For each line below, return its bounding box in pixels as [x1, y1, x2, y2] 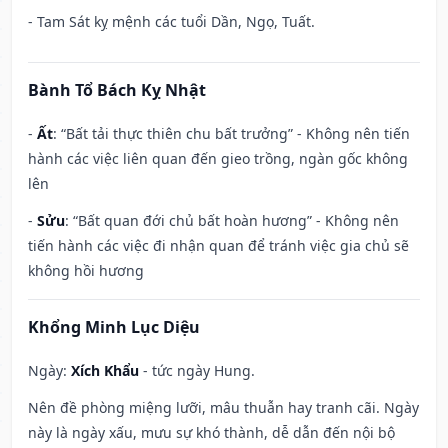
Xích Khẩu [71, 361, 139, 381]
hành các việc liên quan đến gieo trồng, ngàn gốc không [28, 149, 408, 169]
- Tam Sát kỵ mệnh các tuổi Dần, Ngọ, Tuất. [28, 12, 315, 32]
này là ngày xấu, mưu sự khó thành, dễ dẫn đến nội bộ [28, 423, 395, 443]
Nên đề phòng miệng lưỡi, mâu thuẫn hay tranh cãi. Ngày [28, 398, 419, 418]
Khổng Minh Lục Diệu [28, 316, 200, 339]
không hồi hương [28, 261, 144, 281]
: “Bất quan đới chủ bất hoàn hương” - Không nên [65, 211, 399, 231]
